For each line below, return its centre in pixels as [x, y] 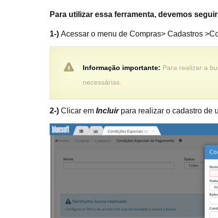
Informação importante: [122, 68]
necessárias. [102, 82]
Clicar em [77, 111]
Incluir [107, 111]
